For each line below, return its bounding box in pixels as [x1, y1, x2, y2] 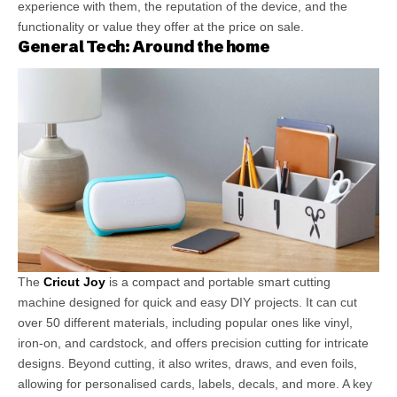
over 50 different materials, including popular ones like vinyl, [18, 315, 353, 330]
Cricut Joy [40, 274, 105, 289]
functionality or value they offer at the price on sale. [18, 19, 304, 34]
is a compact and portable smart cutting [105, 274, 331, 289]
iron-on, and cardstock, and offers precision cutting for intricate [18, 335, 369, 350]
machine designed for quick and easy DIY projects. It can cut [18, 294, 357, 309]
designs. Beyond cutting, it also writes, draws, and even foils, [18, 355, 357, 370]
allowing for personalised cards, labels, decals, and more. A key [18, 376, 372, 391]
